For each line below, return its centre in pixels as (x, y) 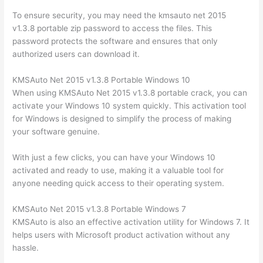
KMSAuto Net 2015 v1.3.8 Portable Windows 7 (100, 209)
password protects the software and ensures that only (115, 41)
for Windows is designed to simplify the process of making (122, 118)
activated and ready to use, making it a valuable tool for (118, 170)
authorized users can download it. (76, 54)
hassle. (26, 247)
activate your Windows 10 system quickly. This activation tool (129, 105)
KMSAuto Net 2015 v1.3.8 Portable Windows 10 (102, 80)
